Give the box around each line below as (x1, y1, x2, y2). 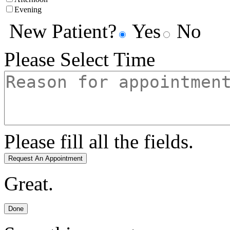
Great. (4, 172, 53, 195)
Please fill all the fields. (4, 130, 194, 153)
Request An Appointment (8, 155, 83, 163)
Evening (14, 5, 42, 14)
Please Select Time (4, 48, 155, 71)
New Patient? (9, 20, 117, 43)
